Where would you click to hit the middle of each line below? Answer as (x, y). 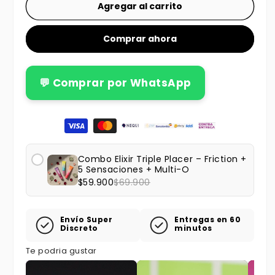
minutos (193, 228)
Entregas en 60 (208, 219)
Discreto (79, 228)
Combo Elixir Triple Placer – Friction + (162, 159)
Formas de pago (60, 122)
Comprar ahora (140, 39)
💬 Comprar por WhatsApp (115, 83)
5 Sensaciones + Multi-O (134, 169)
